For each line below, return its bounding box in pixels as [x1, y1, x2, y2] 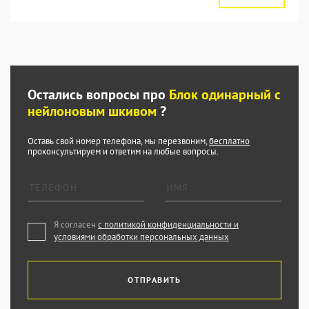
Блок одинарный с [169, 86, 281, 103]
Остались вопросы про [28, 86, 169, 103]
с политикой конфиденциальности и [98, 219, 239, 230]
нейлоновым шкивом [28, 102, 160, 120]
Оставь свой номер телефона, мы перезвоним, [28, 135, 209, 147]
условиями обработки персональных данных [54, 231, 229, 243]
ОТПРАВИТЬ [128, 275, 181, 285]
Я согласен [54, 219, 98, 230]
